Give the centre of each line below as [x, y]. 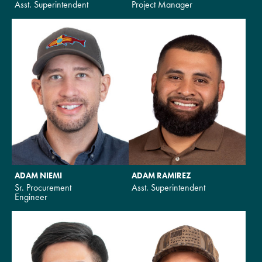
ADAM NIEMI [38, 175]
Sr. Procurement [43, 187]
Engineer [31, 196]
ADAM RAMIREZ [161, 175]
